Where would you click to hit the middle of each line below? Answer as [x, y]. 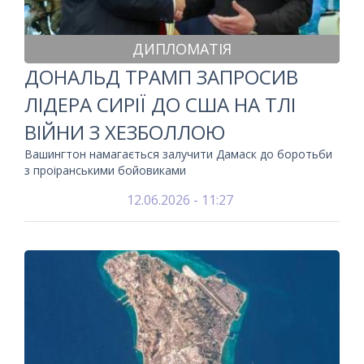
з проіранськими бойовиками [105, 170]
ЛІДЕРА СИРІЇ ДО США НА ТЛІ [160, 104]
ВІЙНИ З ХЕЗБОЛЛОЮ [125, 132]
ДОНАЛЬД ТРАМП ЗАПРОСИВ [161, 77]
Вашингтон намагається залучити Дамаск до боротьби [178, 154]
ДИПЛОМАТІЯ [182, 49]
